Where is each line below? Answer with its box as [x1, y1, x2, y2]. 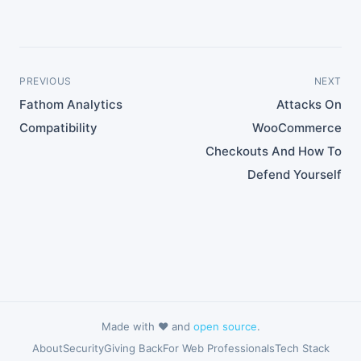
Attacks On [276, 97, 342, 113]
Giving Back [103, 342, 163, 355]
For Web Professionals [162, 342, 275, 355]
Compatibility [19, 120, 98, 136]
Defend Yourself [247, 167, 342, 183]
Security [62, 342, 104, 355]
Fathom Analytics [19, 97, 122, 113]
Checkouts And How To [205, 143, 342, 160]
